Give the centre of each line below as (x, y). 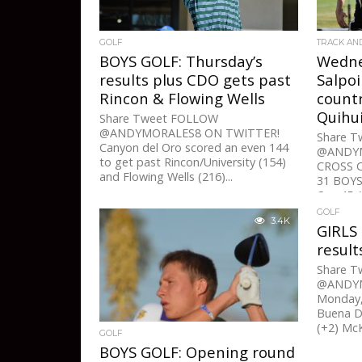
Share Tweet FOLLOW (159, 119)
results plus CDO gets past (196, 80)
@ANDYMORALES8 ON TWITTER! (190, 133)
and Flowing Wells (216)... (166, 177)
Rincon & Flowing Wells (183, 99)
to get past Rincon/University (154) (193, 162)
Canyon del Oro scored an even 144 (194, 148)
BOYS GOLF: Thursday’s (181, 61)
